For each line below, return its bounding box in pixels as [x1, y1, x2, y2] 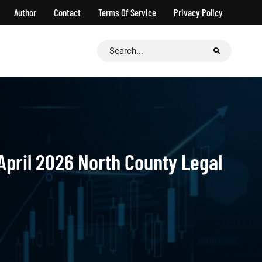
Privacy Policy [174, 6, 223, 18]
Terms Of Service [98, 6, 156, 18]
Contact [54, 6, 81, 18]
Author [14, 6, 36, 18]
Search [96, 42, 125, 53]
